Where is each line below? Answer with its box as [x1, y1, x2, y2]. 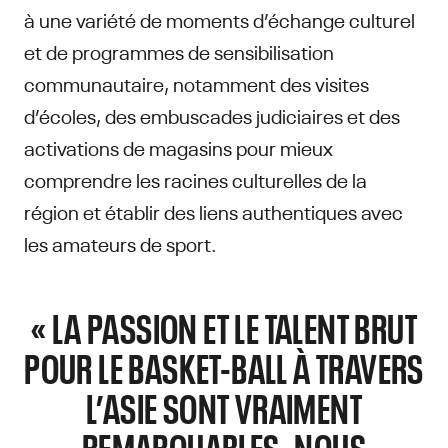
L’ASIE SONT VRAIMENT [86, 382, 362, 432]
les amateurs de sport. [24, 229, 217, 257]
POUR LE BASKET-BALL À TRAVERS [24, 342, 424, 392]
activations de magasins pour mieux [24, 133, 333, 161]
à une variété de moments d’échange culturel [24, 5, 415, 33]
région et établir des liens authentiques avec [24, 197, 403, 225]
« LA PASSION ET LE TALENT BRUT [31, 302, 417, 352]
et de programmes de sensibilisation [24, 37, 334, 65]
